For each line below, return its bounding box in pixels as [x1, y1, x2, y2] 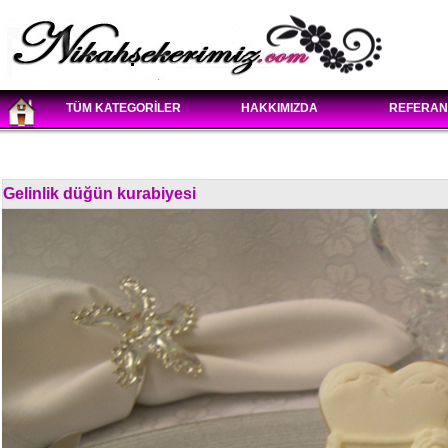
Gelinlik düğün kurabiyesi [3, 185, 196, 202]
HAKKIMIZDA [240, 101, 318, 115]
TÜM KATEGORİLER [65, 101, 181, 115]
